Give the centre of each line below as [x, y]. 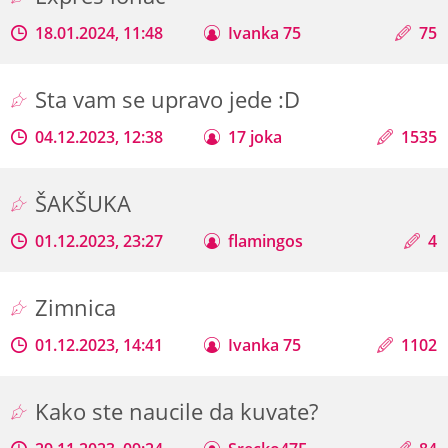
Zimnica [79, 307]
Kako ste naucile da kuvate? [180, 411]
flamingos [266, 240]
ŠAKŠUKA [86, 203]
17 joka [255, 136]
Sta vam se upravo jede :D [171, 99]
